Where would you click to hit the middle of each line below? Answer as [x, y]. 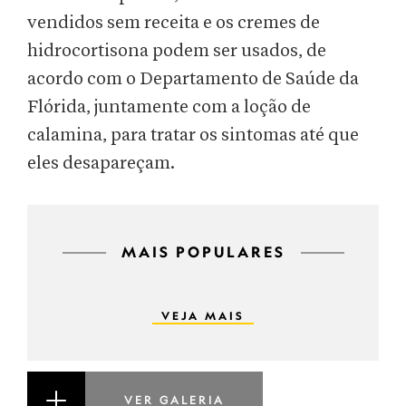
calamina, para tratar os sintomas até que [193, 135]
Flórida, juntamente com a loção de [169, 107]
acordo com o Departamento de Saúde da [193, 79]
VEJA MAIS [203, 316]
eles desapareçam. [101, 164]
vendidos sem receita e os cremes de [174, 23]
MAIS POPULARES [203, 252]
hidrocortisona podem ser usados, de [177, 51]
